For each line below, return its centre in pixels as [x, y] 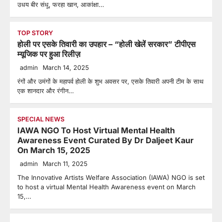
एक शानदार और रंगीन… [46, 91]
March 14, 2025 [66, 68]
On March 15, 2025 [54, 150]
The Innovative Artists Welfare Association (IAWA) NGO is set [111, 177]
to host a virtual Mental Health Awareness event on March [107, 187]
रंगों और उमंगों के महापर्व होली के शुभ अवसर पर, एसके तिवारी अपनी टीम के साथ [111, 81]
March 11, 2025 [65, 164]
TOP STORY [35, 33]
